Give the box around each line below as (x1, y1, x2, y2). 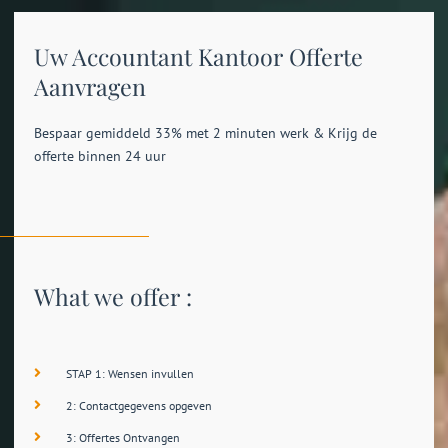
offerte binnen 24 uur (33, 146, 166, 165)
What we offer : (33, 281, 192, 313)
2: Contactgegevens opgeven (66, 397, 213, 414)
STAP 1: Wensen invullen (66, 365, 195, 382)
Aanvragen (33, 70, 146, 102)
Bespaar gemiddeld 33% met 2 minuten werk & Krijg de (33, 123, 377, 142)
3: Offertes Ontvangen (66, 429, 181, 446)
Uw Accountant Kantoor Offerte (33, 40, 363, 72)
